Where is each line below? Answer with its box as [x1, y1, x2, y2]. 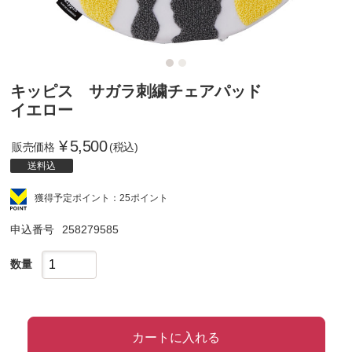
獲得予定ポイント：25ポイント [35, 192, 169, 203]
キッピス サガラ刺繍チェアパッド [10, 82, 262, 100]
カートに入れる [132, 331, 220, 344]
